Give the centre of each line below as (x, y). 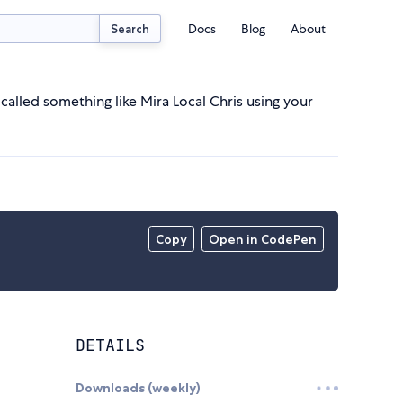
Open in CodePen (263, 240)
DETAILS (110, 345)
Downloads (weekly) (138, 388)
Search (130, 28)
